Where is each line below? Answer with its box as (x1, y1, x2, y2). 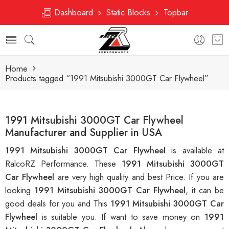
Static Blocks (101, 6, 155, 18)
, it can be (186, 184, 224, 197)
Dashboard (52, 6, 98, 18)
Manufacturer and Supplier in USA (5, 125, 162, 141)
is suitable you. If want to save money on (41, 211, 205, 223)
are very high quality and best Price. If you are (57, 171, 224, 184)
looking (5, 184, 34, 197)
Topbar (158, 6, 188, 18)
